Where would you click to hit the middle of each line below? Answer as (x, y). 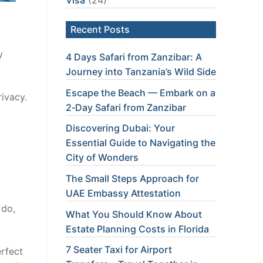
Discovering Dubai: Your (120, 128)
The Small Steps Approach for (132, 179)
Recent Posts (100, 30)
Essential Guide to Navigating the (141, 143)
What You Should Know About (134, 214)
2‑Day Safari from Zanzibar (126, 107)
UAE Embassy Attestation (123, 193)
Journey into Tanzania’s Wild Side (141, 72)
